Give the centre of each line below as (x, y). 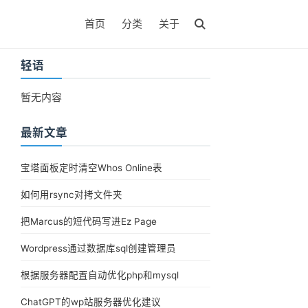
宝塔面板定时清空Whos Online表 (92, 168)
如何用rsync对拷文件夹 (72, 195)
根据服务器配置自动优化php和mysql (100, 275)
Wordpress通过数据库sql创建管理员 (99, 248)
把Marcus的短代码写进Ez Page (89, 221)
